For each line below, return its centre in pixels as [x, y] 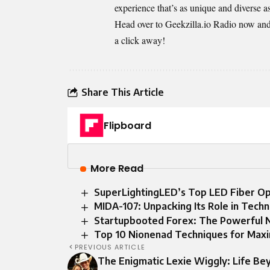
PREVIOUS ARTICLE [110, 247]
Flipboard [127, 126]
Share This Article [123, 92]
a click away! [140, 40]
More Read [117, 169]
